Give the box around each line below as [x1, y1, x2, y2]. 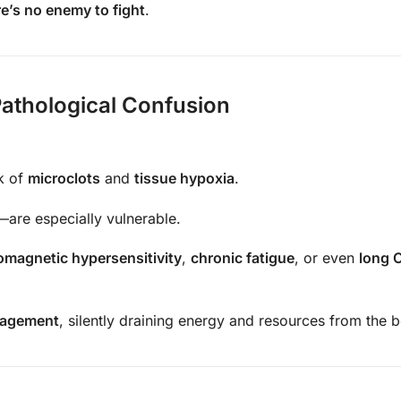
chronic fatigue [191, 249, 294, 268]
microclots [28, 169, 100, 188]
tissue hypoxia [134, 169, 235, 188]
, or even [294, 249, 359, 268]
